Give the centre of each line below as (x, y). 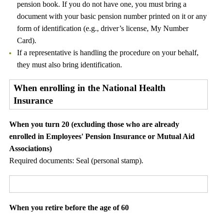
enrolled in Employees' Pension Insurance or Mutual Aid (102, 136)
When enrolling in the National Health (90, 88)
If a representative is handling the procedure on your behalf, (108, 53)
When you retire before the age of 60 (69, 208)
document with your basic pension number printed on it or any (112, 16)
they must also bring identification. (70, 65)
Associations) (31, 148)
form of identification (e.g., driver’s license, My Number (103, 28)
